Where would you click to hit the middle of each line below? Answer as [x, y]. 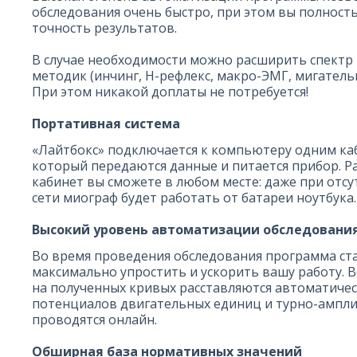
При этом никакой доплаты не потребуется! [170, 92]
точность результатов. [104, 28]
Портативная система [106, 124]
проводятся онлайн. [94, 320]
